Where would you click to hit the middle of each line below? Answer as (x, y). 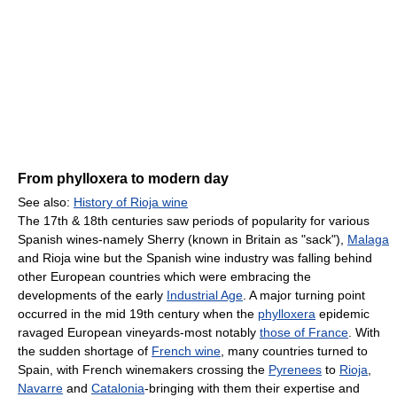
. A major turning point (304, 296)
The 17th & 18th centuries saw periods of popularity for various (194, 221)
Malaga (368, 240)
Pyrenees (295, 370)
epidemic (343, 314)
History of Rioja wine (131, 202)
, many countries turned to (294, 351)
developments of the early (92, 296)
